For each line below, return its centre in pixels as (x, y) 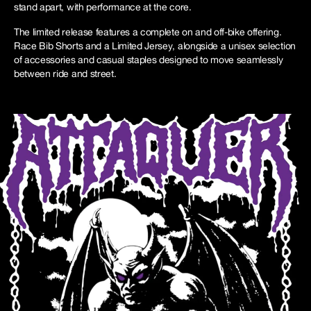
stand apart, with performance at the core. (103, 7)
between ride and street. (65, 74)
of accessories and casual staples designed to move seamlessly (149, 60)
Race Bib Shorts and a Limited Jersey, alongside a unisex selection (155, 46)
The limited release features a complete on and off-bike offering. (148, 32)
